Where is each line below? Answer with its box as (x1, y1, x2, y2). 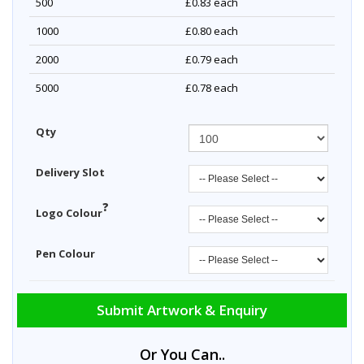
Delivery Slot (36, 165, 105, 180)
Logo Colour (36, 206, 102, 221)
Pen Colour (36, 246, 95, 262)
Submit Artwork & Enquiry (97, 301, 267, 320)
